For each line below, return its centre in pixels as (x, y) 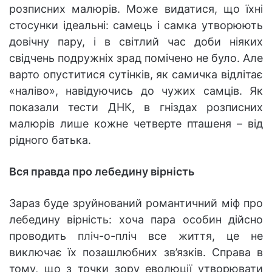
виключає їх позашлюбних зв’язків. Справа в (136, 253)
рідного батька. (50, 140)
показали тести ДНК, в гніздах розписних (136, 107)
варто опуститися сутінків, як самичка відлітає (136, 75)
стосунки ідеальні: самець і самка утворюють (136, 25)
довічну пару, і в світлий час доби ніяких (136, 42)
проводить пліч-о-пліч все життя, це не (136, 236)
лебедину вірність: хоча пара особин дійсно (136, 220)
